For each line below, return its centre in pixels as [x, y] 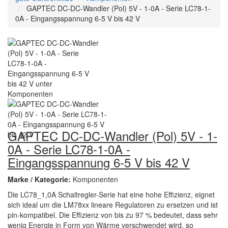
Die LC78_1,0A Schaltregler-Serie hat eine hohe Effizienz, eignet [111, 194]
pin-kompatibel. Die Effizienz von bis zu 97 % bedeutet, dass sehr [113, 215]
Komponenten [95, 179]
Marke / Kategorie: [40, 179]
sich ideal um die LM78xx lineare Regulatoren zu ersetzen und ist [113, 205]
